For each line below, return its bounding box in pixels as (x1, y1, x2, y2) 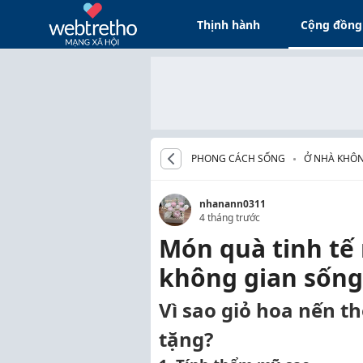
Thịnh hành (197, 16, 261, 32)
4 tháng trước (199, 211, 260, 224)
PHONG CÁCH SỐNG (191, 152, 285, 165)
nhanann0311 (199, 197, 266, 211)
